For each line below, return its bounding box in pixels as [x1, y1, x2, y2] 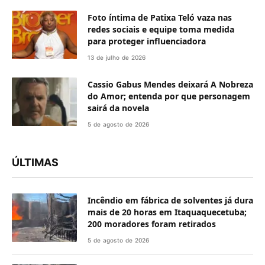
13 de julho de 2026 [88, 53, 146, 61]
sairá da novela [88, 102, 149, 114]
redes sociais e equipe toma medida [88, 23, 234, 35]
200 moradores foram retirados [88, 218, 216, 230]
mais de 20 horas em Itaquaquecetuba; [88, 206, 247, 218]
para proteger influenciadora [88, 35, 206, 47]
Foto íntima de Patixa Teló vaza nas [88, 11, 232, 23]
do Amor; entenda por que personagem [88, 90, 250, 102]
